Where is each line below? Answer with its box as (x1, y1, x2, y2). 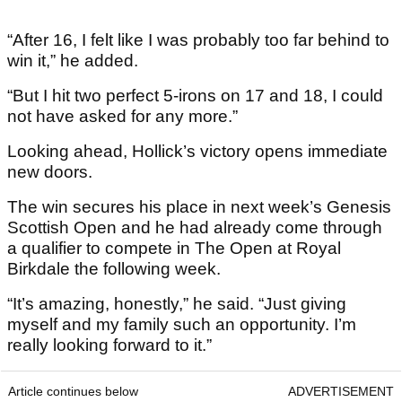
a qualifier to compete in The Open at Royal (7, 239, 341, 258)
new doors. (7, 162, 97, 182)
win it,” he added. (7, 51, 143, 71)
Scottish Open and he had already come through (7, 218, 382, 238)
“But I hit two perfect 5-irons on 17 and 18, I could (7, 86, 383, 106)
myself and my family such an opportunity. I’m (7, 315, 356, 335)
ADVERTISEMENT (288, 384, 394, 399)
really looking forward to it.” (7, 336, 212, 355)
